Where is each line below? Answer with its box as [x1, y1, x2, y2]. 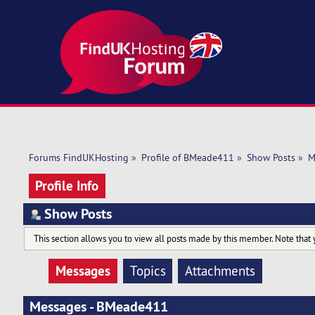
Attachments [185, 262, 256, 280]
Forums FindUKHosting [28, 151, 129, 165]
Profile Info [35, 176, 99, 195]
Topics [129, 262, 166, 280]
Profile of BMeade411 [141, 151, 234, 165]
